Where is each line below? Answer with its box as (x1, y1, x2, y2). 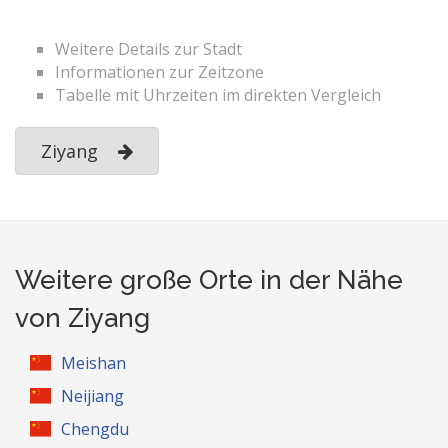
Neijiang (61, 385, 125, 407)
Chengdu (61, 418, 130, 440)
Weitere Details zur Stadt (55, 38, 242, 60)
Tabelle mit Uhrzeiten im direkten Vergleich (55, 84, 381, 106)
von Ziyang (15, 303, 150, 333)
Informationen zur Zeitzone (55, 61, 264, 83)
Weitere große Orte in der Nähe (15, 265, 403, 295)
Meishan (61, 352, 127, 374)
